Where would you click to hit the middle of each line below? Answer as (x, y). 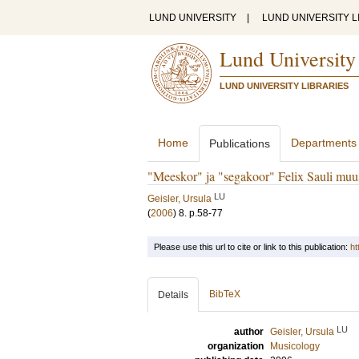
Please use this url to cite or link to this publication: (252, 247)
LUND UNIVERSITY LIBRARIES (284, 86)
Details (173, 295)
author (249, 332)
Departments (324, 143)
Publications (240, 143)
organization (236, 346)
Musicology (295, 346)
